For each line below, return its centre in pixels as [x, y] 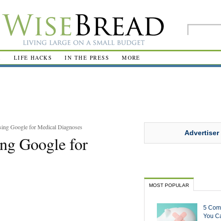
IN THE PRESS [87, 57]
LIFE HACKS [33, 57]
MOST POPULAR [169, 185]
